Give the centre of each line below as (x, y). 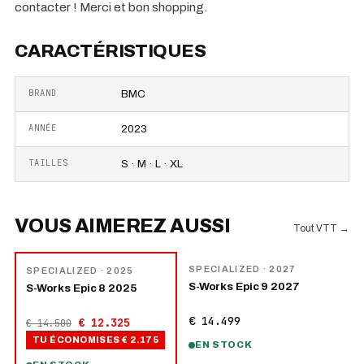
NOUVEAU (219, 261)
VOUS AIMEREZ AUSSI (123, 226)
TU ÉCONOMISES (76, 340)
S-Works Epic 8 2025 (82, 288)
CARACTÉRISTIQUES (110, 51)
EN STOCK (224, 344)
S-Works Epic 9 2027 (244, 286)
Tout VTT (315, 228)
